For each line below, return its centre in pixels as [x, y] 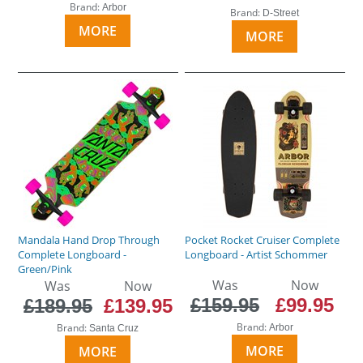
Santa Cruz [114, 328]
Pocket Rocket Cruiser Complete [263, 239]
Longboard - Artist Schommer [256, 254]
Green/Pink [45, 269]
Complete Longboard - [73, 254]
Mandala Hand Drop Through [89, 239]
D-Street [281, 13]
